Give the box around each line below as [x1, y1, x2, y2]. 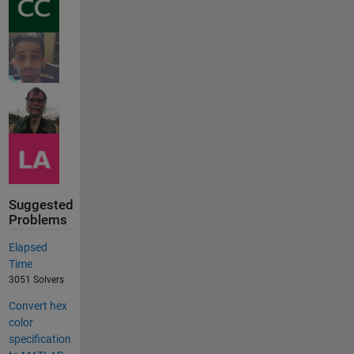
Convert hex [8, 299, 67, 312]
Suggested [8, 198, 73, 213]
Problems [8, 213, 67, 228]
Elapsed [8, 240, 47, 254]
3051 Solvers [8, 273, 64, 285]
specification [8, 332, 71, 345]
